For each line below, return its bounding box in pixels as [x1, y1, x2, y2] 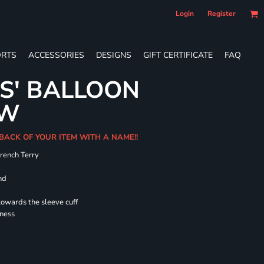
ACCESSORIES [28, 49, 84, 61]
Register [207, 9, 236, 18]
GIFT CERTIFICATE [143, 49, 213, 61]
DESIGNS [96, 49, 131, 61]
